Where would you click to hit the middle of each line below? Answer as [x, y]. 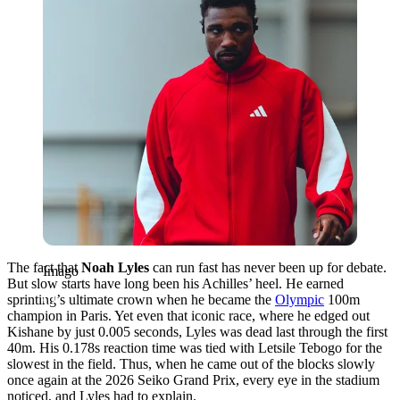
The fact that [44, 267]
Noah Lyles [115, 267]
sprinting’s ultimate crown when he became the [141, 299]
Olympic [300, 299]
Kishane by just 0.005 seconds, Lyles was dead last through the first [197, 331]
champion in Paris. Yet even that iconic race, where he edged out [188, 315]
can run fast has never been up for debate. [268, 267]
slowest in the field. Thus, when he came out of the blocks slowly [191, 363]
